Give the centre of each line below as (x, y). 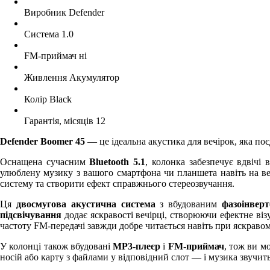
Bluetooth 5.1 (118, 162)
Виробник (45, 12)
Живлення (46, 77)
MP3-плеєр (137, 246)
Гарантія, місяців (59, 121)
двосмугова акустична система (86, 204)
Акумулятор (94, 77)
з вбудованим (189, 204)
